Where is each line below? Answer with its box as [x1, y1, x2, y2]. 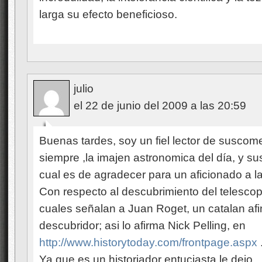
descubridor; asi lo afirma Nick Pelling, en [39, 219, 246, 232]
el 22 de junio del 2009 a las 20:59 [74, 99, 246, 112]
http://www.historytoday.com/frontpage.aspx [39, 236, 257, 249]
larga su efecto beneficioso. [39, 8, 177, 20]
